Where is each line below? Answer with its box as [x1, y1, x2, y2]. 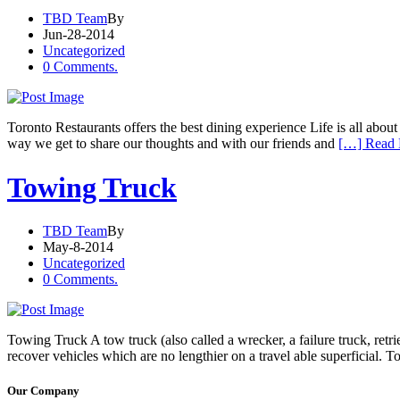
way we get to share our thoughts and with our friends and [7, 136, 338, 152]
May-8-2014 [43, 239, 113, 255]
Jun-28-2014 [43, 27, 114, 43]
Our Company [7, 384, 79, 398]
